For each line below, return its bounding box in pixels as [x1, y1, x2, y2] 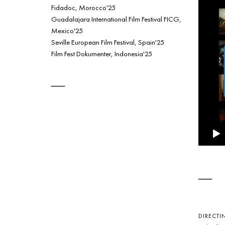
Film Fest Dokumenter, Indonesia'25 [51, 48, 152, 58]
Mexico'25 [51, 25, 83, 35]
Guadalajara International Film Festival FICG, [51, 14, 181, 24]
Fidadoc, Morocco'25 [51, 2, 116, 12]
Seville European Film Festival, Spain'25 [51, 37, 164, 47]
